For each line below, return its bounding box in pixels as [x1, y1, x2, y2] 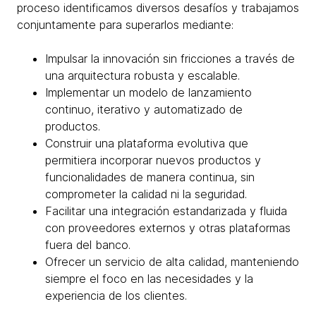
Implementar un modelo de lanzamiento [45, 85, 252, 99]
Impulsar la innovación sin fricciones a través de [45, 51, 295, 66]
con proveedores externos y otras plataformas [45, 221, 291, 235]
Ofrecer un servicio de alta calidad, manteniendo [45, 255, 299, 269]
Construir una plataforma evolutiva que [45, 136, 248, 150]
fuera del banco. [45, 238, 130, 252]
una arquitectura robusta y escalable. [45, 68, 240, 83]
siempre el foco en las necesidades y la [45, 272, 253, 286]
